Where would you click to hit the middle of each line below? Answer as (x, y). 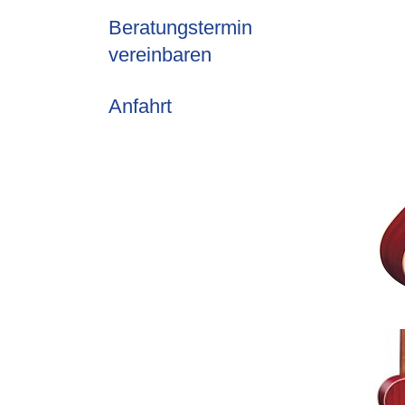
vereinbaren (160, 54)
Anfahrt (140, 106)
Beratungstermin (180, 27)
